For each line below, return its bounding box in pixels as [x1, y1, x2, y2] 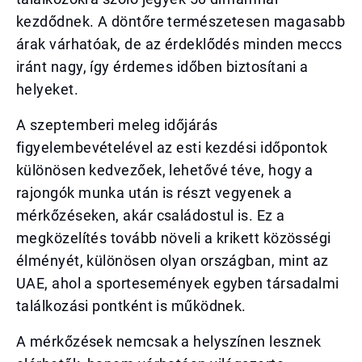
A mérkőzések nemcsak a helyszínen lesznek [16, 333, 322, 350]
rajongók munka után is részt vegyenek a [16, 184, 293, 201]
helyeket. [16, 81, 79, 98]
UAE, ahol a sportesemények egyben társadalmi [16, 275, 339, 292]
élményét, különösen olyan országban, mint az [16, 252, 329, 269]
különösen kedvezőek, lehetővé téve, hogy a [16, 162, 314, 179]
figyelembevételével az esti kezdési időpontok [16, 139, 328, 156]
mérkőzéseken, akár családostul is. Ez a [16, 207, 285, 224]
